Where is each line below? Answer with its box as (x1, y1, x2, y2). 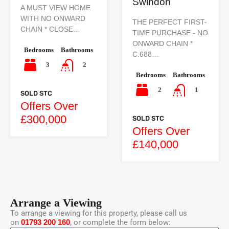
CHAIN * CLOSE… (20, 25, 80, 34)
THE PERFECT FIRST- (132, 18, 207, 27)
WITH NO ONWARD (20, 14, 85, 23)
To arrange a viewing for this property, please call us (10, 208, 187, 218)
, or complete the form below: (70, 217, 171, 227)
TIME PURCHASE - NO (132, 29, 208, 37)
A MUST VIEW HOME (20, 4, 90, 12)
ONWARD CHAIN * (132, 39, 193, 48)
